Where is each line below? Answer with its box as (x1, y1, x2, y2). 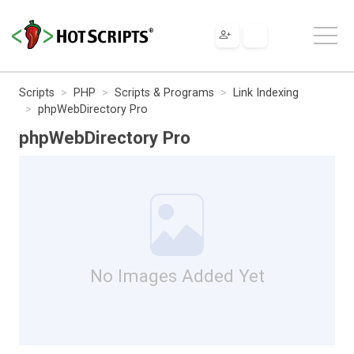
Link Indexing (233, 85, 299, 100)
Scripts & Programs (115, 85, 214, 100)
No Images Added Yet (89, 265, 265, 286)
